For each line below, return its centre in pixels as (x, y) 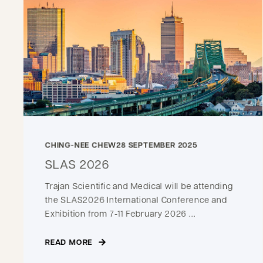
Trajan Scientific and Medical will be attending (139, 185)
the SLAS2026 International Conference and (136, 199)
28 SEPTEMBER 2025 (157, 145)
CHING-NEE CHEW (81, 145)
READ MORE (69, 242)
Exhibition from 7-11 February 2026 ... (120, 213)
